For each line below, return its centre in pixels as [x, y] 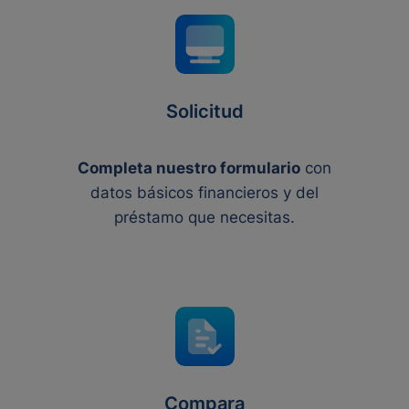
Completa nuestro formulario [189, 168]
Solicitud [204, 111]
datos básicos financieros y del [204, 193]
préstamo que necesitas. [204, 217]
